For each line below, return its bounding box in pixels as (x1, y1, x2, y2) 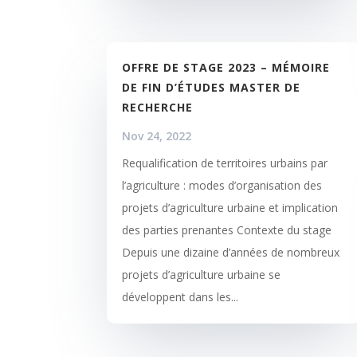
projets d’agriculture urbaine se (122, 266, 281, 282)
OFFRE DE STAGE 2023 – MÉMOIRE (122, 59, 331, 75)
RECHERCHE (122, 99, 194, 115)
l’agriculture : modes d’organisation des (122, 177, 323, 193)
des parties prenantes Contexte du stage (122, 222, 332, 237)
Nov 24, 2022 (122, 127, 192, 143)
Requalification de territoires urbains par (122, 155, 328, 171)
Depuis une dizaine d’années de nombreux (122, 244, 340, 260)
